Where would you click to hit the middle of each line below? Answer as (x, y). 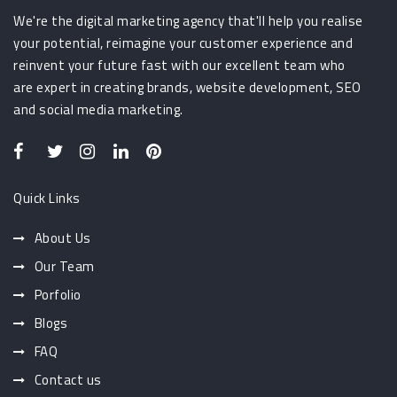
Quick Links (47, 198)
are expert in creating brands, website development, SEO (187, 88)
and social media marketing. (98, 110)
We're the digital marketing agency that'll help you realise (188, 21)
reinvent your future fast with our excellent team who (179, 66)
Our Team (64, 267)
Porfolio (58, 295)
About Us (62, 238)
